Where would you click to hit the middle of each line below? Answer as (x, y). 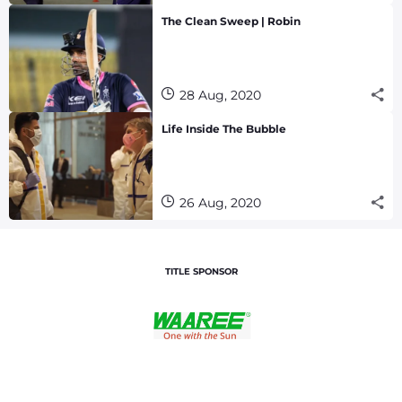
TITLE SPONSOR (201, 271)
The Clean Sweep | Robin (231, 21)
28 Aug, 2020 (220, 95)
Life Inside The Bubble (224, 128)
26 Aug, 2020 (220, 202)
